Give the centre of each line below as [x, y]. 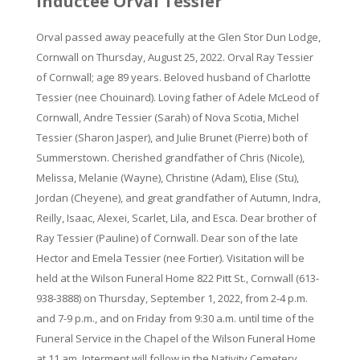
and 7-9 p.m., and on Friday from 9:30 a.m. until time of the [175, 318]
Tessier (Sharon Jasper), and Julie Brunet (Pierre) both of [172, 137]
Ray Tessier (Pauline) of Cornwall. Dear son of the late [167, 238]
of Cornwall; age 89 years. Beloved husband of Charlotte [173, 77]
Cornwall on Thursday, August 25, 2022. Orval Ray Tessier [174, 57]
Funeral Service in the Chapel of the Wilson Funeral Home [176, 338]
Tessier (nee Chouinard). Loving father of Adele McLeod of [177, 97]
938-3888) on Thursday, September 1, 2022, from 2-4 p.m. [172, 298]
